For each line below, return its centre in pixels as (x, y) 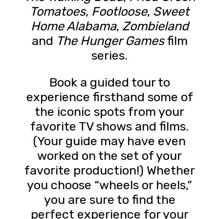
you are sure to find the (109, 199)
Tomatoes (58, 11)
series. (109, 55)
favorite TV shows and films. (109, 126)
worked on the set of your (109, 155)
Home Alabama (73, 26)
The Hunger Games (110, 40)
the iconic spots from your (109, 111)
